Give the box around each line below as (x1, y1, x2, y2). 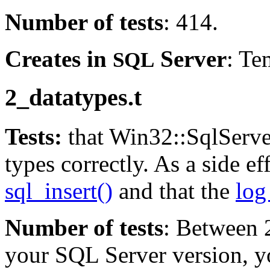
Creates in (5, 45, 113, 72)
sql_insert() (5, 178, 113, 204)
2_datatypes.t (5, 84, 142, 111)
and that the (113, 178, 236, 204)
